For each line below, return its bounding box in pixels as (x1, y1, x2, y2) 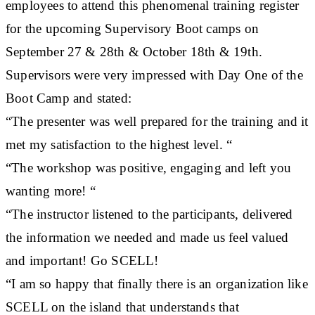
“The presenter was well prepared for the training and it (6, 113, 309, 129)
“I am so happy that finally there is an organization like (6, 276, 308, 291)
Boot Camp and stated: (6, 90, 131, 105)
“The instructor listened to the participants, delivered (6, 206, 293, 221)
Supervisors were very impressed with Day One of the (6, 67, 303, 82)
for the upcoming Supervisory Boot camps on (6, 20, 259, 36)
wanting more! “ (6, 183, 96, 198)
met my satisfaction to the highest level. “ (6, 136, 233, 152)
